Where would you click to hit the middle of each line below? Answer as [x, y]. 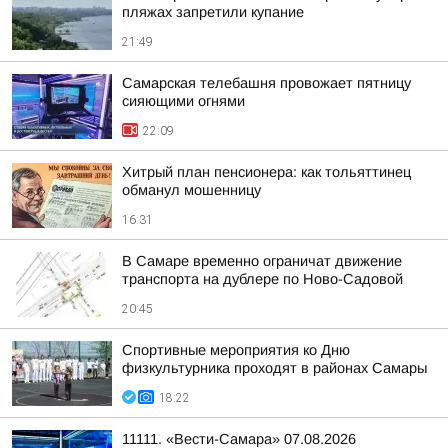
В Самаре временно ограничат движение [262, 261]
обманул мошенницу [191, 190]
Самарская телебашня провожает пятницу [266, 83]
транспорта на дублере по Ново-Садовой [262, 279]
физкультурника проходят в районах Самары [274, 368]
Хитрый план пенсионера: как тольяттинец [266, 172]
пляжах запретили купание [213, 12]
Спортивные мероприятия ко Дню [236, 350]
